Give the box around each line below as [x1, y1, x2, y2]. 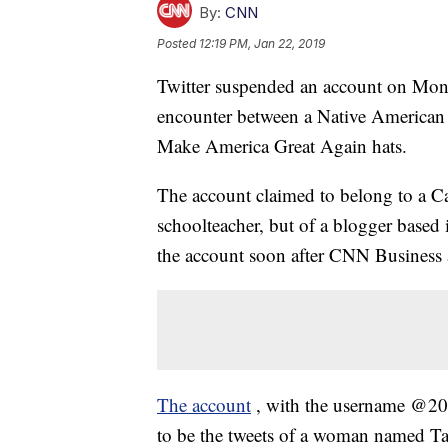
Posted [157, 36, 199, 52]
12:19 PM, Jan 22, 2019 [199, 36, 325, 52]
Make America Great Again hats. [157, 133, 407, 159]
